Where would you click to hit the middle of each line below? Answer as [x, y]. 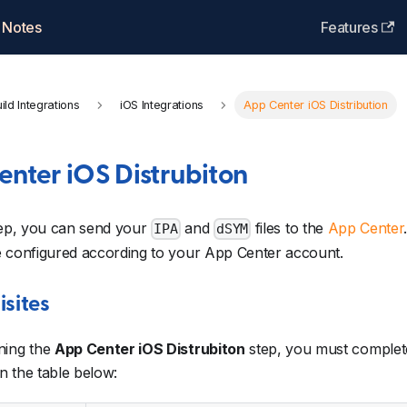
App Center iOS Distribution [316, 105]
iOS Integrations [162, 105]
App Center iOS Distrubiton [149, 349]
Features [349, 27]
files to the [289, 228]
